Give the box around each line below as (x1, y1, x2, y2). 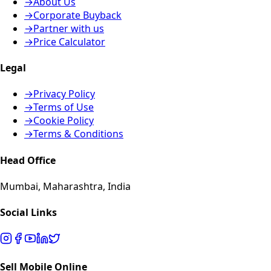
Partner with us (33, 21, 104, 35)
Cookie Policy (33, 114, 94, 128)
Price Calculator (33, 34, 105, 48)
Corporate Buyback (33, 8, 122, 22)
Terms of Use (33, 100, 94, 114)
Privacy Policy (33, 87, 95, 101)
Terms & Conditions (33, 127, 123, 141)
